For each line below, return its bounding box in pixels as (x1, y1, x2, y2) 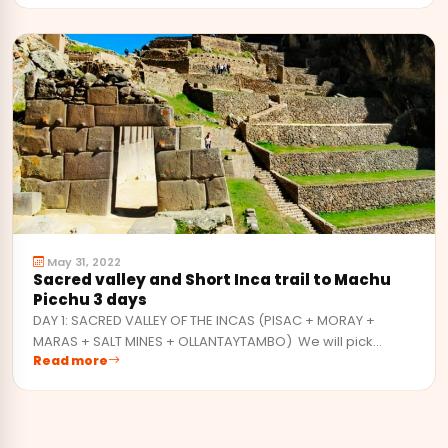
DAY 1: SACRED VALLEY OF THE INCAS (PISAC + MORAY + (33, 310, 375, 330)
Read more (33, 351, 108, 369)
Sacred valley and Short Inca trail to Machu (33, 268, 391, 290)
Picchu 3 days (33, 288, 147, 310)
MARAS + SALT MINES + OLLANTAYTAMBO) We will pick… (33, 331, 382, 351)
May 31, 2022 (44, 253, 121, 270)
